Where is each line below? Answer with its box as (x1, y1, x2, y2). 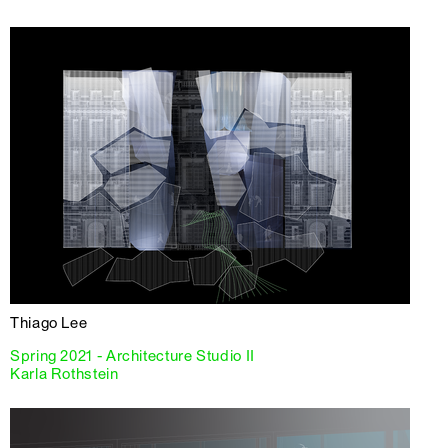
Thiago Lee (10, 314, 88, 333)
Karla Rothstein (10, 365, 119, 384)
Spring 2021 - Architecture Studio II (10, 347, 255, 366)
